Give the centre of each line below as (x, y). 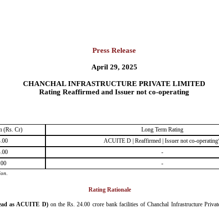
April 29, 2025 (114, 67)
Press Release (114, 50)
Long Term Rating (162, 130)
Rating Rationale (109, 190)
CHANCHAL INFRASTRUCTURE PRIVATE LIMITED (114, 84)
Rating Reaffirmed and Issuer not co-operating (114, 92)
